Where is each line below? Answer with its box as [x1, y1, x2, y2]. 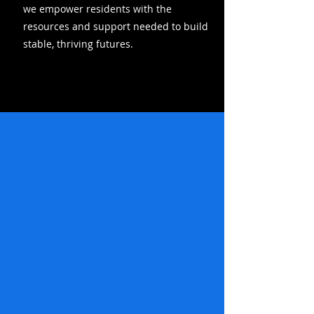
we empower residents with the [23, 2, 172, 15]
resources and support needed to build [23, 20, 208, 33]
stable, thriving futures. [23, 37, 133, 50]
